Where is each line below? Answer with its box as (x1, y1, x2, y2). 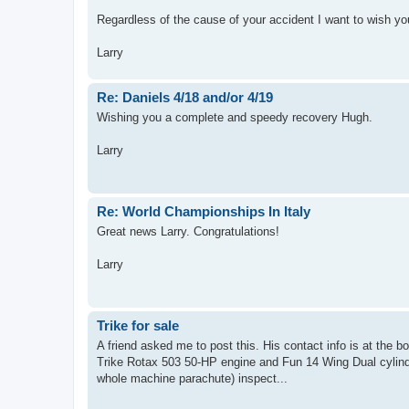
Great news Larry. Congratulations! (97, 225, 279, 238)
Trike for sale (97, 317, 179, 333)
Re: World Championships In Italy (97, 203, 310, 219)
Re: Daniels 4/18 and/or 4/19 (97, 89, 273, 105)
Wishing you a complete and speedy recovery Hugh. (97, 110, 372, 124)
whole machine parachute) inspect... (97, 372, 288, 385)
